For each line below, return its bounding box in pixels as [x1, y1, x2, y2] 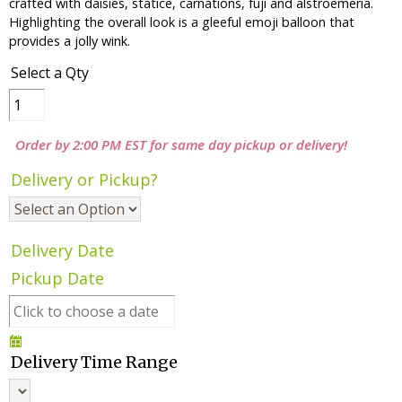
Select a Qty [11, 63, 89, 83]
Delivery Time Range [11, 352, 178, 373]
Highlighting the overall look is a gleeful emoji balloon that [9, 13, 354, 31]
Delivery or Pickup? [11, 169, 158, 191]
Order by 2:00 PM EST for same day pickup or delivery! [15, 135, 347, 154]
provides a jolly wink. [9, 32, 130, 49]
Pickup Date [11, 267, 104, 290]
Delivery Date [11, 240, 114, 262]
